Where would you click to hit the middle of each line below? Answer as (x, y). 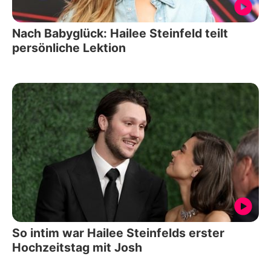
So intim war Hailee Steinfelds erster (118, 233)
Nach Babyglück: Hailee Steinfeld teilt (120, 34)
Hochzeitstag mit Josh (77, 247)
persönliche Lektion (69, 48)
